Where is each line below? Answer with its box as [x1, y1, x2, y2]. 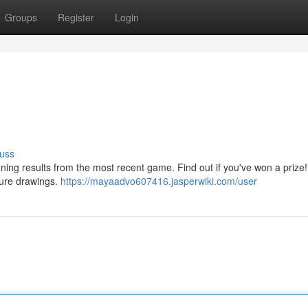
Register [58, 10, 94, 24]
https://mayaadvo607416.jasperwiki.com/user [60, 174, 257, 188]
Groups [5, 10, 37, 24]
